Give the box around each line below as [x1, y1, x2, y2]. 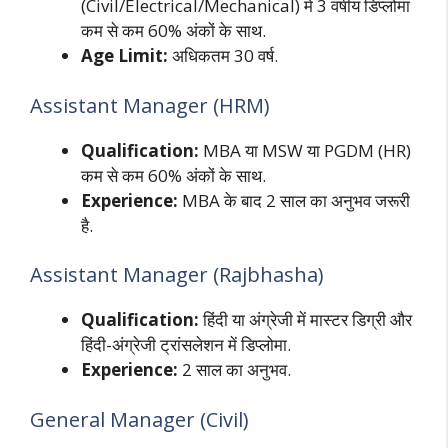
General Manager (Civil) [30, 405, 249, 433]
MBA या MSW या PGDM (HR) [199, 138, 411, 162]
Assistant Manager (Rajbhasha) [30, 261, 324, 289]
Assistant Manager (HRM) [30, 91, 270, 119]
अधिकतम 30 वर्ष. [168, 44, 278, 68]
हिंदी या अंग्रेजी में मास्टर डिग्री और [199, 308, 412, 332]
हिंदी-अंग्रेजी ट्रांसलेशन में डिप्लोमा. [81, 333, 291, 357]
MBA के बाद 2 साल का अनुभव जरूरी [178, 188, 410, 212]
